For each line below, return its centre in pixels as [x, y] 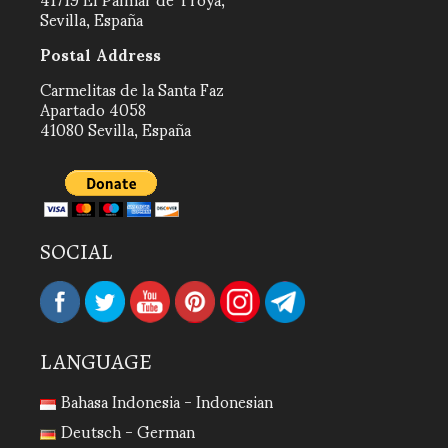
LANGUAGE [96, 362]
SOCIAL [76, 252]
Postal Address [100, 53]
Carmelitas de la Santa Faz [132, 88]
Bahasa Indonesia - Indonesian [166, 400]
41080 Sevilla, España [115, 128]
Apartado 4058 [93, 108]
